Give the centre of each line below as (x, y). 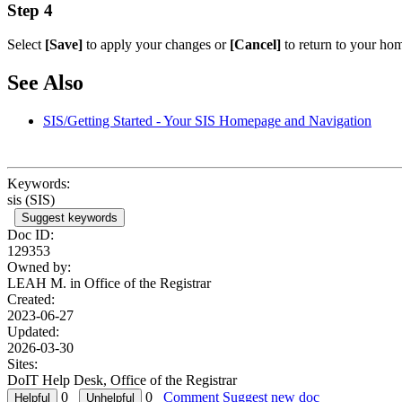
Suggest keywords (70, 218)
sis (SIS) (31, 200)
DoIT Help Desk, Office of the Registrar (122, 380)
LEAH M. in (46, 284)
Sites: (22, 364)
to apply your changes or (156, 45)
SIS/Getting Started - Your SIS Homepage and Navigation (207, 121)
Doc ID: (31, 235)
